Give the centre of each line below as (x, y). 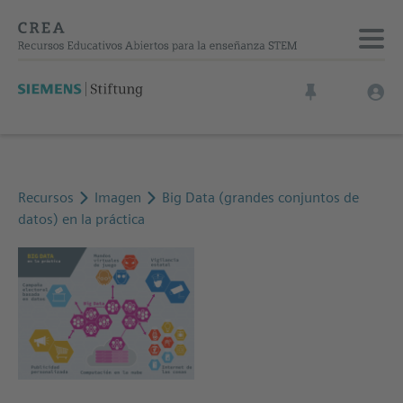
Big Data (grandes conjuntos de (260, 197)
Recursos (46, 197)
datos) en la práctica (81, 219)
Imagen (120, 197)
